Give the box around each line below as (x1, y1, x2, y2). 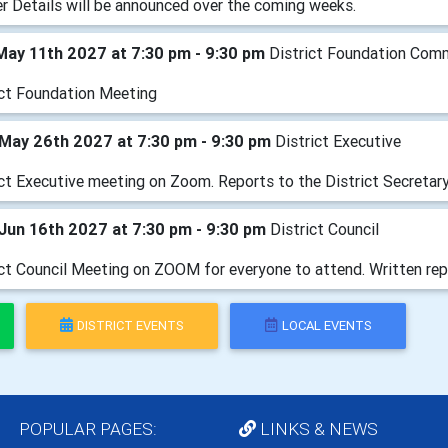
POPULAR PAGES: (15, 417, 157, 440)
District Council (270, 218, 379, 239)
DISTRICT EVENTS (77, 317, 185, 335)
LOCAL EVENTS (281, 317, 372, 335)
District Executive (275, 130, 401, 151)
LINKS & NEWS (256, 417, 378, 440)
